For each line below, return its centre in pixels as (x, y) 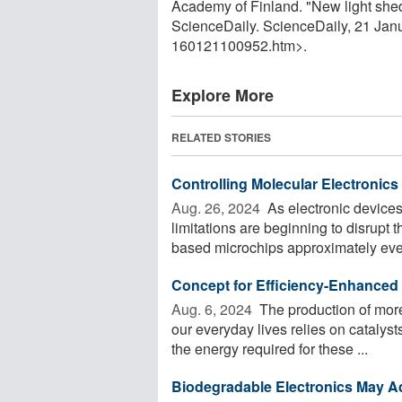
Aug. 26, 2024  (218, 207)
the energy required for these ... (270, 348)
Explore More (223, 95)
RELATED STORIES (221, 137)
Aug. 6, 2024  (214, 309)
